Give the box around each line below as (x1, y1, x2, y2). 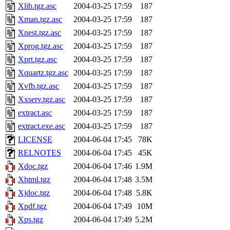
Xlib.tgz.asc (18, 2, 56, 11)
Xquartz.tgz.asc (18, 68, 68, 78)
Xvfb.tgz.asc (18, 82, 59, 91)
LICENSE (18, 135, 52, 144)
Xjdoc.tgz (18, 188, 50, 198)
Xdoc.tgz (18, 162, 48, 171)
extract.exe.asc (18, 122, 65, 131)
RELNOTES (18, 148, 61, 158)
